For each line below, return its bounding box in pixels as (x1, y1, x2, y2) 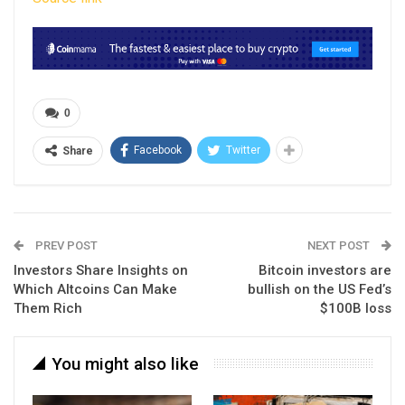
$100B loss (320, 299, 391, 316)
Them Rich (14, 299, 82, 316)
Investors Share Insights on (14, 261, 188, 278)
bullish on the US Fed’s (248, 280, 391, 297)
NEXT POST (307, 238, 372, 252)
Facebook (134, 143, 182, 156)
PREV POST (33, 238, 98, 252)
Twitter (226, 143, 260, 156)
